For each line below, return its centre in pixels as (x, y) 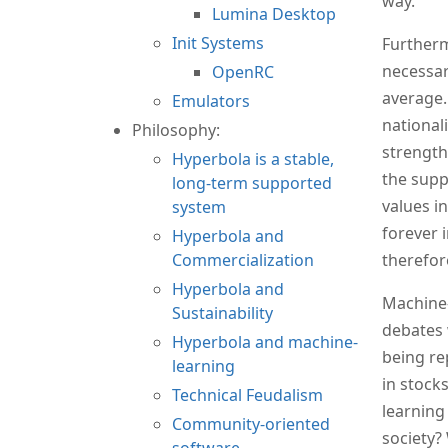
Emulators (211, 100)
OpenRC (243, 71)
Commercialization (243, 259)
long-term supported (252, 182)
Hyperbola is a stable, (253, 158)
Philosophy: (176, 129)
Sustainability (222, 312)
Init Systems (218, 42)
